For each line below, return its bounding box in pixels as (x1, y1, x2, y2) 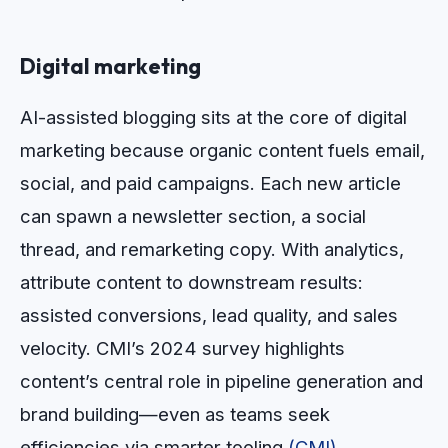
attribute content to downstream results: (20, 270, 363, 293)
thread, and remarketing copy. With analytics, (20, 237, 404, 260)
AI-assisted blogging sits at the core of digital (20, 105, 407, 128)
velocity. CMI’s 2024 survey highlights (20, 336, 345, 359)
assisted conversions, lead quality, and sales (20, 303, 398, 326)
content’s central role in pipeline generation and (20, 369, 423, 392)
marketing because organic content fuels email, (20, 138, 425, 161)
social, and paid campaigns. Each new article (20, 171, 401, 194)
